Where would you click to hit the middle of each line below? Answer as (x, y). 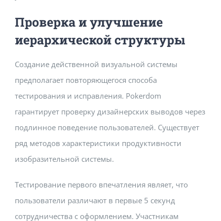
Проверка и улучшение (89, 22)
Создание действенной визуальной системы (96, 64)
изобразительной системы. (64, 159)
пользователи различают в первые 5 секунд (95, 201)
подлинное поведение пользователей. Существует (107, 128)
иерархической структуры (100, 40)
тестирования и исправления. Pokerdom (88, 96)
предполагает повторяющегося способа (86, 80)
